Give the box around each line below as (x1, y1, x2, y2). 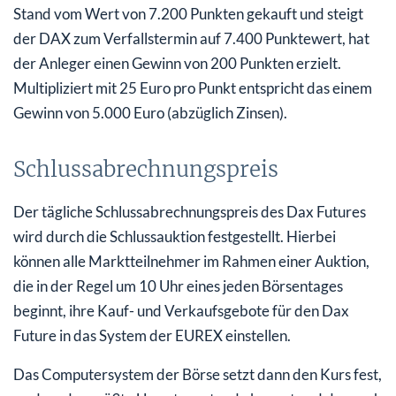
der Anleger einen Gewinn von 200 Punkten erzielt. (13, 53, 341, 72)
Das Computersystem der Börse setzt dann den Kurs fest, (13, 364, 382, 384)
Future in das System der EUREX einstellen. (13, 325, 291, 345)
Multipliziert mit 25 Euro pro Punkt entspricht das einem (13, 78, 372, 97)
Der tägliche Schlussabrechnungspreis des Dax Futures (13, 202, 366, 221)
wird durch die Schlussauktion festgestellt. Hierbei (13, 226, 336, 246)
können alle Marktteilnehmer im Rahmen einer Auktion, (13, 251, 369, 270)
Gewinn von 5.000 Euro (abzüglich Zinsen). (13, 103, 287, 122)
